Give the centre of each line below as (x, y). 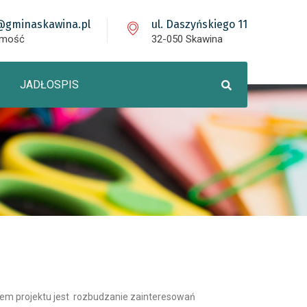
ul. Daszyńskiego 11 (199, 24)
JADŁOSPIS (49, 85)
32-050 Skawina (187, 39)
